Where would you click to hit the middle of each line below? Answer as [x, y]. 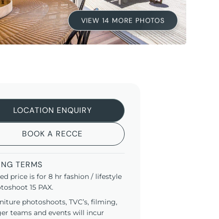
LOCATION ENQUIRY [52, 110]
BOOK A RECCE [53, 134]
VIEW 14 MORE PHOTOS [123, 22]
